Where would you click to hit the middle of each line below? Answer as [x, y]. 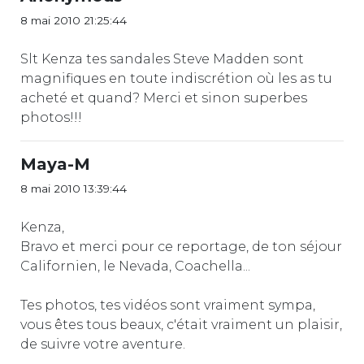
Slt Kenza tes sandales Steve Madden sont [162, 58]
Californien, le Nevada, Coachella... [135, 266]
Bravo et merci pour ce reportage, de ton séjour [181, 246]
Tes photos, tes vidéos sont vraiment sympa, [168, 305]
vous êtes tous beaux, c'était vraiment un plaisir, [181, 324]
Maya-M [55, 164]
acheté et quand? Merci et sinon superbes [164, 97]
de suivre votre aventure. [103, 344]
